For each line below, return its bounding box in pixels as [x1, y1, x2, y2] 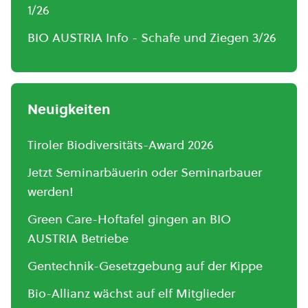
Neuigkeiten [27, 99, 111, 119]
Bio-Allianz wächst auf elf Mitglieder [27, 284, 235, 302]
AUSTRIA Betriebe [27, 229, 129, 247]
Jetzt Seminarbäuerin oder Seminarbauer [27, 163, 262, 181]
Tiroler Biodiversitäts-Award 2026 [27, 135, 214, 153]
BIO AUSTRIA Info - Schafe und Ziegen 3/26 [27, 28, 276, 46]
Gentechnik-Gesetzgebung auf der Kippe [27, 256, 263, 274]
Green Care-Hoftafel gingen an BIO [27, 210, 231, 228]
